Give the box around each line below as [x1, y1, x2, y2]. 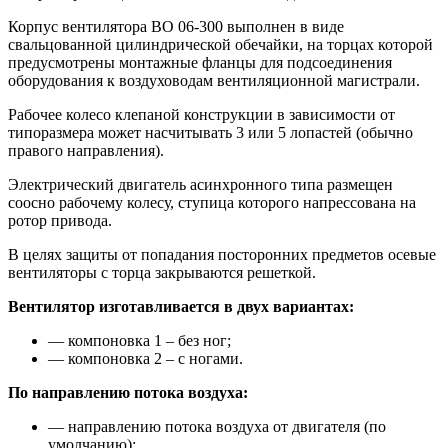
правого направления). [8, 142, 164, 160]
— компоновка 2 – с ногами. [48, 350, 243, 368]
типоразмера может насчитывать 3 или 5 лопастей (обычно [8, 124, 413, 142]
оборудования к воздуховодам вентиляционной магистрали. [8, 72, 420, 90]
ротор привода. [8, 212, 112, 230]
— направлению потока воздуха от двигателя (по [48, 418, 386, 436]
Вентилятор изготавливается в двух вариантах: [8, 298, 354, 316]
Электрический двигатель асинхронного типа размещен [8, 176, 393, 194]
